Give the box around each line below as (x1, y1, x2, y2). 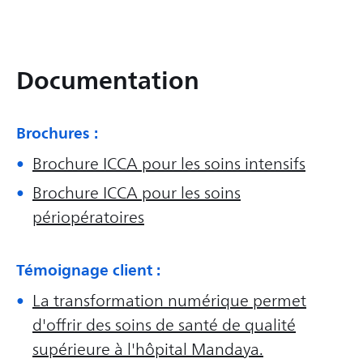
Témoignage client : (16, 257, 160, 284)
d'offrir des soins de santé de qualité (32, 312, 296, 340)
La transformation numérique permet (32, 288, 306, 315)
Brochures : (16, 120, 98, 147)
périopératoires (32, 204, 144, 232)
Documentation (16, 59, 199, 102)
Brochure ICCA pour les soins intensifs (32, 151, 305, 178)
